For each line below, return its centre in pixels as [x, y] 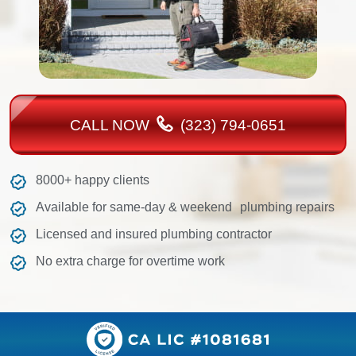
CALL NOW [112, 126]
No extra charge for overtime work [130, 261]
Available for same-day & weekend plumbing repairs [185, 207]
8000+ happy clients [92, 180]
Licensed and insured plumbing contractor [153, 234]
